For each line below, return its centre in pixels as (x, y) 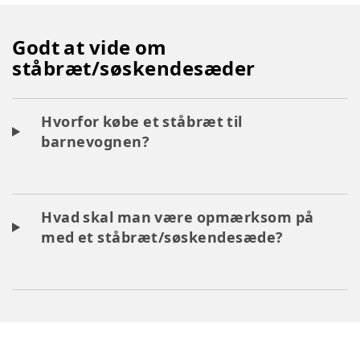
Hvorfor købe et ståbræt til (142, 121)
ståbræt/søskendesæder (134, 68)
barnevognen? (96, 141)
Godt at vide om (90, 47)
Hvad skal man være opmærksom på (178, 217)
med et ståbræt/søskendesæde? (162, 237)
